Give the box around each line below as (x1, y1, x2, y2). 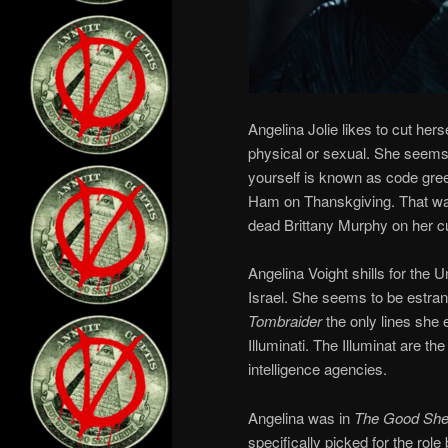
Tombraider (248, 310, 322, 332)
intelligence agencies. (248, 358, 387, 380)
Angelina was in (248, 406, 354, 428)
